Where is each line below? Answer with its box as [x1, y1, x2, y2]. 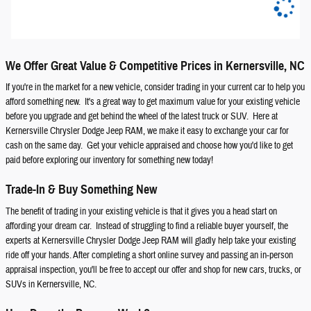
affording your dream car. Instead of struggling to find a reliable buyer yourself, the [6, 219, 288, 233]
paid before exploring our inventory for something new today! [6, 154, 213, 167]
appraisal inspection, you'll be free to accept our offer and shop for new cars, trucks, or [6, 263, 301, 276]
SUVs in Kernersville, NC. [6, 278, 96, 291]
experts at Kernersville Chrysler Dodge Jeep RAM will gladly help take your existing [6, 234, 296, 247]
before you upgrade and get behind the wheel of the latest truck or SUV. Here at [6, 110, 278, 123]
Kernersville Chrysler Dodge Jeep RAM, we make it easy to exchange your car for [6, 125, 289, 137]
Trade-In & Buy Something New [6, 182, 157, 197]
